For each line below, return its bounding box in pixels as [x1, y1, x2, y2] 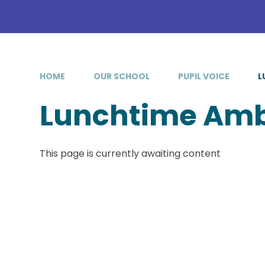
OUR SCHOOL [93, 70, 150, 82]
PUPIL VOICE [178, 70, 230, 82]
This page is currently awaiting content [40, 147, 221, 161]
